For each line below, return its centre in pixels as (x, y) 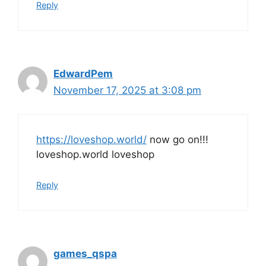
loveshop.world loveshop (95, 155)
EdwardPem (83, 73)
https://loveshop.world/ (91, 140)
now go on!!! (178, 140)
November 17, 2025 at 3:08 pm (127, 90)
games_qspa (85, 253)
